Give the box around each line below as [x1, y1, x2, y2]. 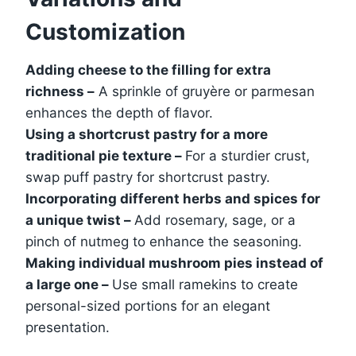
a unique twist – [25, 211, 134, 228]
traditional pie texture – [25, 147, 185, 164]
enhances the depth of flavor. [25, 104, 213, 121]
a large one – [25, 276, 112, 292]
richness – [25, 83, 95, 99]
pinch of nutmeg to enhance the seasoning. [25, 233, 302, 250]
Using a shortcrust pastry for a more [25, 126, 268, 142]
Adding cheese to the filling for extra [25, 61, 271, 78]
